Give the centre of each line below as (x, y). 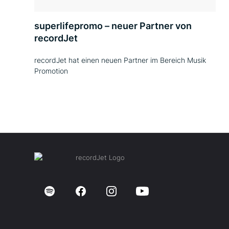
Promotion (51, 71)
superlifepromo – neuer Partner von (113, 26)
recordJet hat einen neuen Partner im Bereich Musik (120, 60)
